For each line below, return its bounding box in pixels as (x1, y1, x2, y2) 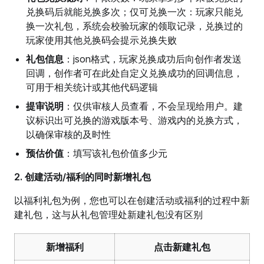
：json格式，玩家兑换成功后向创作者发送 (64, 53, 242, 65)
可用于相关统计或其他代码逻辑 (26, 81, 158, 94)
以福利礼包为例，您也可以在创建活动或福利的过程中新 (14, 194, 250, 207)
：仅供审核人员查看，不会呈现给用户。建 (64, 100, 243, 113)
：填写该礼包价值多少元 (64, 147, 167, 160)
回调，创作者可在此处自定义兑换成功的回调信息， (26, 67, 243, 80)
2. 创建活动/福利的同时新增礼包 (14, 171, 151, 183)
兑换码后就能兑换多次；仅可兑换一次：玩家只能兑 (26, 6, 243, 18)
